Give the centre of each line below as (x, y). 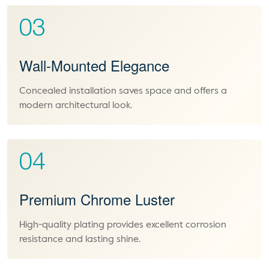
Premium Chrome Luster (97, 199)
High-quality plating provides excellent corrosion (123, 225)
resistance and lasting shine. (80, 240)
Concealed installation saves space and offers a (123, 91)
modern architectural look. (76, 106)
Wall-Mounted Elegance (94, 65)
